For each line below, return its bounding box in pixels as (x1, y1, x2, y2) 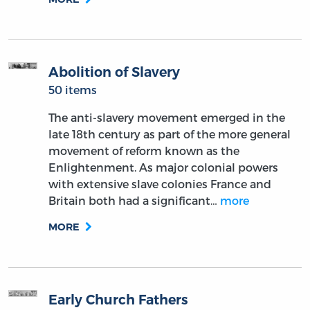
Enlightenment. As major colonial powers (48, 161, 279, 174)
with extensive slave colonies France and (48, 177, 272, 191)
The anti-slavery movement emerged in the (48, 111, 286, 125)
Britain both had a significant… (48, 194, 221, 208)
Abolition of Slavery (48, 64, 181, 81)
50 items (48, 83, 98, 97)
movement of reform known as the (48, 144, 240, 158)
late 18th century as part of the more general (48, 127, 291, 141)
